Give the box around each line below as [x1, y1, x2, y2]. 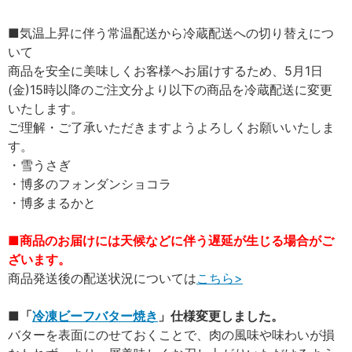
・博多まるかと [8, 194, 96, 211]
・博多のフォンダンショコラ [8, 175, 171, 192]
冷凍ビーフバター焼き [32, 307, 158, 324]
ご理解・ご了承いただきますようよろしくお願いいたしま [8, 119, 335, 135]
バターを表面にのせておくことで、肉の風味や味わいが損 [8, 326, 335, 343]
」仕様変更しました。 [158, 307, 284, 324]
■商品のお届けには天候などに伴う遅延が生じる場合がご [8, 232, 334, 248]
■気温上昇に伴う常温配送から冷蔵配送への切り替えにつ [8, 24, 334, 41]
